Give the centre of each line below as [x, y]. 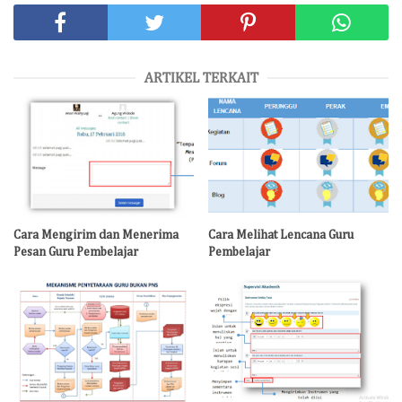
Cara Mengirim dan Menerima [96, 236]
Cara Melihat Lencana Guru [281, 236]
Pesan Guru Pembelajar [76, 253]
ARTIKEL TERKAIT [201, 79]
